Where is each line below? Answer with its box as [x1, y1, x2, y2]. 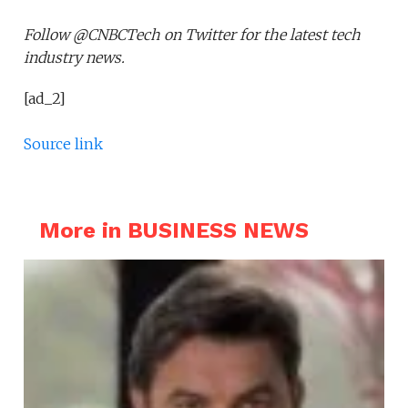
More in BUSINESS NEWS [38, 218, 309, 244]
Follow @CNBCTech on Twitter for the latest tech [24, 25, 362, 45]
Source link [24, 135, 104, 154]
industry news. [24, 48, 126, 67]
